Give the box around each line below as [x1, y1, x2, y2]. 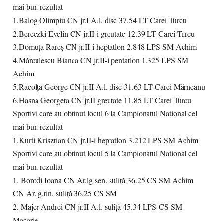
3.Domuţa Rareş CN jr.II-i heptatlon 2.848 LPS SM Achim [13, 41, 197, 52]
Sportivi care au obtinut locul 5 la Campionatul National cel [13, 148, 197, 159]
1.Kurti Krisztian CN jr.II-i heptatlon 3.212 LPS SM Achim [13, 135, 198, 146]
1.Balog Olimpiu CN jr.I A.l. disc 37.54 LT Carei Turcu [13, 15, 186, 26]
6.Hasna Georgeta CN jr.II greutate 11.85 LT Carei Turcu [13, 95, 191, 106]
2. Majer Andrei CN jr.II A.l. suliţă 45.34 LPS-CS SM [13, 201, 182, 212]
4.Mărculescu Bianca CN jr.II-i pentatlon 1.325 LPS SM [13, 55, 188, 66]
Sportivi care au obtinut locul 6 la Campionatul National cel [13, 108, 197, 119]
